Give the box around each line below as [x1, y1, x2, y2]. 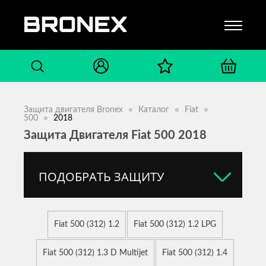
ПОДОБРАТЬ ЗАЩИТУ [39, 168, 164, 185]
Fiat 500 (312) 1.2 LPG [133, 220, 216, 229]
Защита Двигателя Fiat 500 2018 [24, 129, 207, 141]
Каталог [138, 106, 169, 114]
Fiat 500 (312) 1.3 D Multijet [42, 249, 148, 257]
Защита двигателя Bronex [24, 106, 123, 114]
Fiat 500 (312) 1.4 [161, 249, 227, 257]
